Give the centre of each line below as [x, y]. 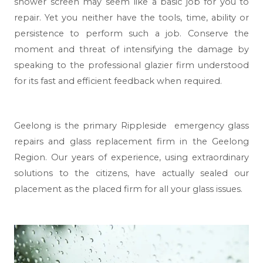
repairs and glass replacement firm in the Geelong [131, 141]
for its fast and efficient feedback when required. [118, 81]
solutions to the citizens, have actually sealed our [131, 173]
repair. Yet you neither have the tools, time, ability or [131, 17]
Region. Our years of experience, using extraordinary [131, 157]
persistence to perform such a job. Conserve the [131, 33]
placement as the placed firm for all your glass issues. [128, 189]
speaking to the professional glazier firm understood [131, 65]
